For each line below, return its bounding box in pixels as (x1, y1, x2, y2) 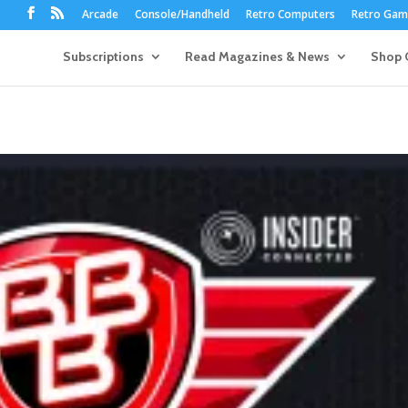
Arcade (81, 6, 118, 22)
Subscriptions (62, 48, 144, 65)
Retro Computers (245, 6, 335, 22)
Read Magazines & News (184, 48, 330, 65)
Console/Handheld (134, 6, 229, 22)
